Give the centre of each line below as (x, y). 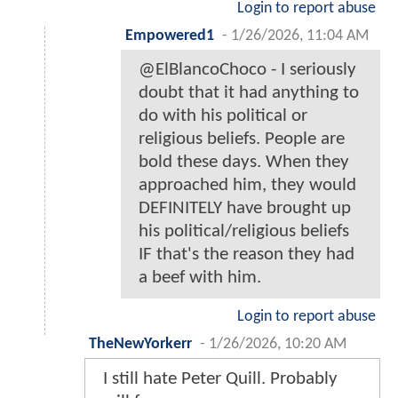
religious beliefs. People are (242, 139)
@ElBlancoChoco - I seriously (247, 70)
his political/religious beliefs (244, 232)
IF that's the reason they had (247, 255)
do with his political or (223, 116)
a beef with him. (200, 278)
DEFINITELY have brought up (245, 209)
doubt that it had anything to (249, 93)
